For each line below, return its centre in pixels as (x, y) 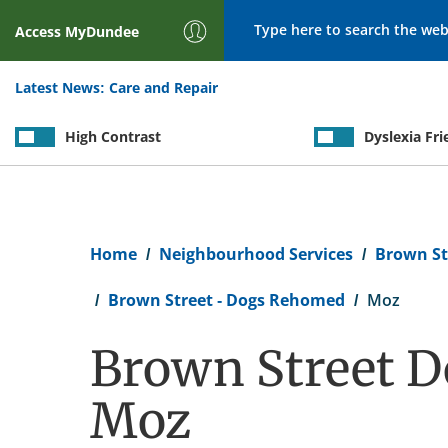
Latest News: (59, 87)
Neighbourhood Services (255, 254)
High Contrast (112, 136)
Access (39, 31)
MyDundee (101, 31)
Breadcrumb (131, 240)
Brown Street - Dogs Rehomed (226, 300)
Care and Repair (163, 87)
